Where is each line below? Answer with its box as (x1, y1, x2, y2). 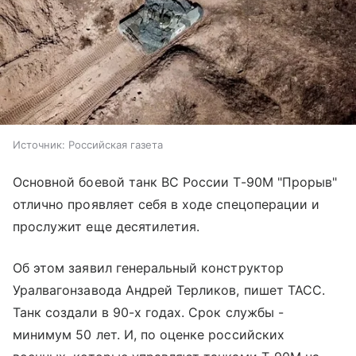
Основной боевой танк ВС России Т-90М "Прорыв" (13, 174, 338, 191)
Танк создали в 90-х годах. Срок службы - (13, 304, 284, 321)
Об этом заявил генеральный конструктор (13, 260, 284, 277)
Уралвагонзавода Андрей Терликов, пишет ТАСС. (13, 282, 326, 299)
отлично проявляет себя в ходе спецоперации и (13, 196, 320, 213)
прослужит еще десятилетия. (13, 219, 200, 235)
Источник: (13, 138, 65, 152)
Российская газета (68, 138, 163, 152)
